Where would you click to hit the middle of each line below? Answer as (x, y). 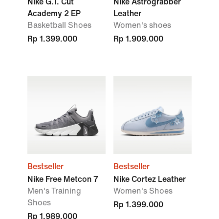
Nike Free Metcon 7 (63, 179)
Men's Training (54, 191)
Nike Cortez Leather (150, 179)
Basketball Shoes (59, 25)
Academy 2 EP (54, 13)
